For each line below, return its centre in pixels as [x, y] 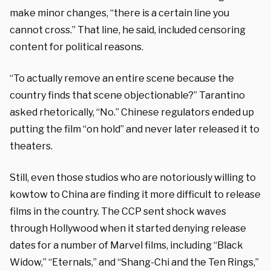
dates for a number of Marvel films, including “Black [126, 245]
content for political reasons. [77, 47]
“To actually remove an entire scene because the [122, 78]
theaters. [31, 146]
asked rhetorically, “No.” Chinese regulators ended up [132, 112]
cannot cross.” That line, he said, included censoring [128, 30]
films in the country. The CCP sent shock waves [118, 211]
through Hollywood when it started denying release [128, 228]
